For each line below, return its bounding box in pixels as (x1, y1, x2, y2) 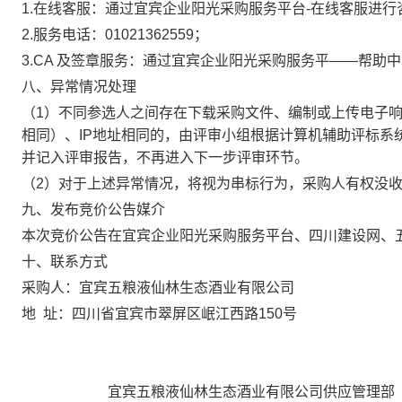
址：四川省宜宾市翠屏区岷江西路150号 (43, 306, 297, 321)
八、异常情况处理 (22, 79, 136, 94)
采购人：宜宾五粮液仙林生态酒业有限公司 (22, 280, 294, 295)
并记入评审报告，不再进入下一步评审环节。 (22, 150, 309, 165)
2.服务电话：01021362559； (22, 27, 208, 42)
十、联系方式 (22, 254, 108, 269)
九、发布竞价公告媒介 (22, 202, 165, 217)
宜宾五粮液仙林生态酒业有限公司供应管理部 (108, 384, 395, 399)
